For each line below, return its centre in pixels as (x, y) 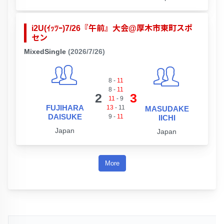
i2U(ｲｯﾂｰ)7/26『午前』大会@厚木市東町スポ (112, 28)
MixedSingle (45, 52)
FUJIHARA (65, 108)
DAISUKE (65, 117)
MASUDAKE (167, 109)
